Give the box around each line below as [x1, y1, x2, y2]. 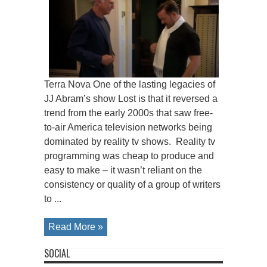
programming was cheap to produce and [44, 150, 214, 161]
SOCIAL [44, 246, 70, 260]
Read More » [48, 221, 103, 232]
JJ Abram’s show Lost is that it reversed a [44, 93, 218, 104]
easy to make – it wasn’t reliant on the [44, 164, 202, 175]
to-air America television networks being [44, 122, 212, 132]
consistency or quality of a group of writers [44, 179, 221, 190]
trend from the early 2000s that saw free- [44, 107, 213, 118]
